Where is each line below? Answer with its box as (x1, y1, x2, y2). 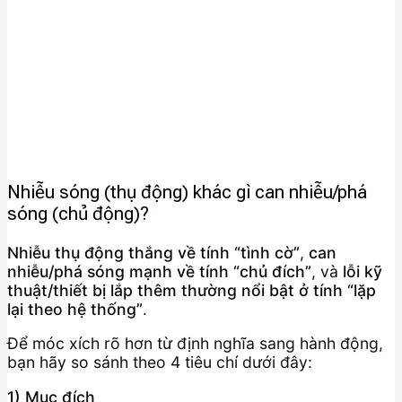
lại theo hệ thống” (7, 299, 143, 319)
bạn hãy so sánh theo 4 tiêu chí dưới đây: (7, 353, 312, 372)
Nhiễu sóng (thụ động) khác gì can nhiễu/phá (7, 181, 367, 204)
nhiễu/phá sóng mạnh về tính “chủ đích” (7, 261, 311, 281)
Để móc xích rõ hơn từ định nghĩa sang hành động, (7, 334, 383, 354)
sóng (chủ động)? (7, 203, 149, 225)
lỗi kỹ (343, 261, 382, 281)
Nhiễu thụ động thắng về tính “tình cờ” (7, 242, 300, 262)
